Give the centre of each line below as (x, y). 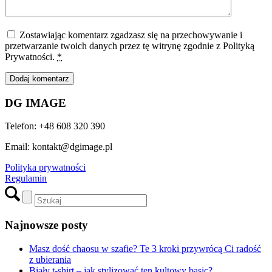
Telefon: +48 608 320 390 (55, 126)
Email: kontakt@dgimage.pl (59, 147)
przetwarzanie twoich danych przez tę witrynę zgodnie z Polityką (130, 46)
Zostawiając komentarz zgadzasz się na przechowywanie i (131, 35)
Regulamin (26, 178)
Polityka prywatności (45, 168)
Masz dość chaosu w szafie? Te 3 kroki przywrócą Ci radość (145, 248)
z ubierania (50, 259)
